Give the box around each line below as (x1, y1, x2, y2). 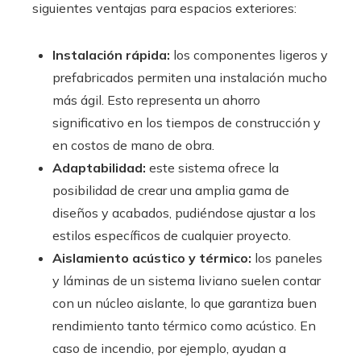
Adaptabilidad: (52, 160, 146, 176)
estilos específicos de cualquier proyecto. (52, 227, 291, 243)
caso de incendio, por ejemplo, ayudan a (52, 340, 286, 356)
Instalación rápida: (52, 47, 173, 63)
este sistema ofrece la (146, 160, 279, 176)
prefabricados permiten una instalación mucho (52, 69, 327, 85)
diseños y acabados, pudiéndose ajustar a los (52, 205, 316, 221)
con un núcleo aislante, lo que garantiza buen (52, 295, 317, 311)
